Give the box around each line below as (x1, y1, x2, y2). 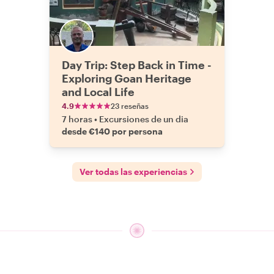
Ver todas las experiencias (80, 166, 187, 177)
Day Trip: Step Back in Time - (62, 58, 212, 72)
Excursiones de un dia (99, 114, 188, 124)
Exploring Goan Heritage (62, 72, 191, 85)
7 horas (62, 114, 92, 124)
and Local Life (62, 85, 135, 98)
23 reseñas (111, 102, 149, 110)
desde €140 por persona (62, 126, 163, 136)
